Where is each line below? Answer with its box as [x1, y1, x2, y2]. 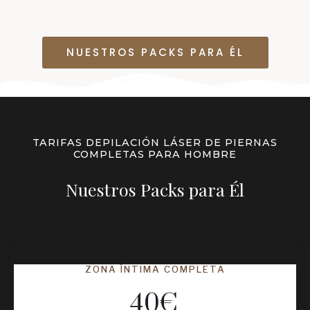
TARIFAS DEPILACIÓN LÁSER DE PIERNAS [33, 136, 277, 149]
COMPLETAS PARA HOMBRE [73, 148, 237, 161]
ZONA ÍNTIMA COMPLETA [84, 264, 226, 275]
